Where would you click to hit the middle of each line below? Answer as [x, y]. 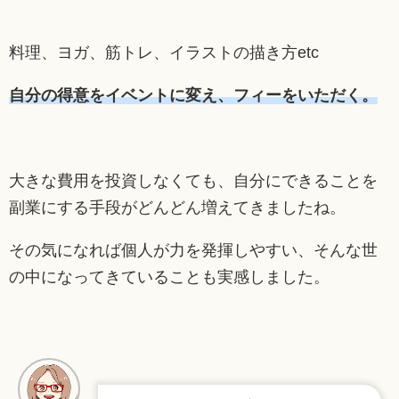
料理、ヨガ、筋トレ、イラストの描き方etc [164, 52]
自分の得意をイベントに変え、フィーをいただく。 [193, 95]
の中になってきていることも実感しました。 [169, 277]
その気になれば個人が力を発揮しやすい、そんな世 [193, 250]
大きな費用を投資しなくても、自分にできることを [193, 180]
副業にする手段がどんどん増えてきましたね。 [177, 207]
